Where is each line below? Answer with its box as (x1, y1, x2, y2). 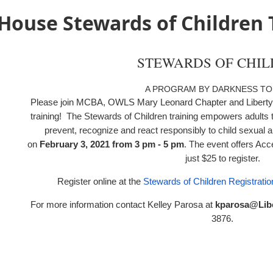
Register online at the (57, 176, 143, 186)
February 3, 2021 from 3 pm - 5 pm (40, 139, 184, 149)
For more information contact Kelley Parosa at (30, 199, 215, 210)
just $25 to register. (185, 153, 260, 163)
